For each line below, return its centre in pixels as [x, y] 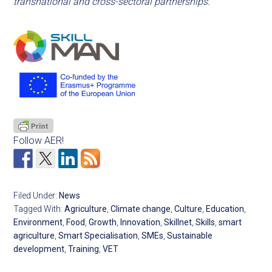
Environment [38, 222]
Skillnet [178, 222]
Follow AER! [39, 140]
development [39, 249]
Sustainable [190, 235]
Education [225, 209]
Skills [206, 222]
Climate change [141, 209]
